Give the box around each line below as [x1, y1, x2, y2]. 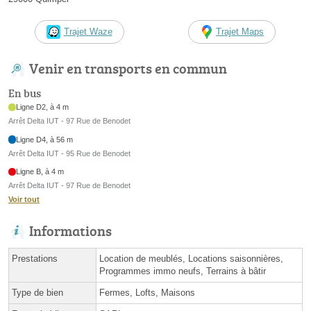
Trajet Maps [216, 26, 264, 37]
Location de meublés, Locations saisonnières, [99, 253, 283, 264]
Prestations [12, 253, 58, 264]
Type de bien [12, 287, 63, 299]
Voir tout [8, 195, 40, 204]
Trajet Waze [63, 26, 112, 37]
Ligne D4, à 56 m [16, 135, 74, 144]
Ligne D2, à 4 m [16, 103, 69, 112]
